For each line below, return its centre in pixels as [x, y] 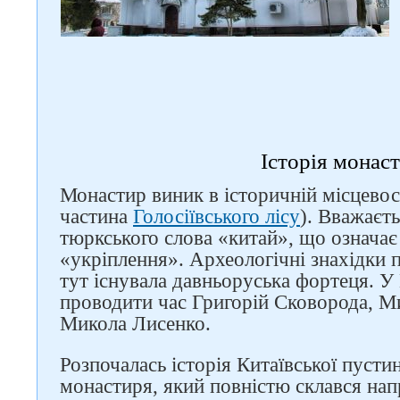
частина [96, 217]
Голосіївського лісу [217, 217]
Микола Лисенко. [138, 324]
